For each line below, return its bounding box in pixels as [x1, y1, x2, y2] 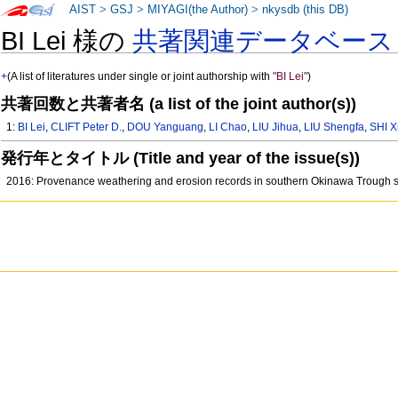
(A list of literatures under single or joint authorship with [7, 70, 274, 84]
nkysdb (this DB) [262, 4, 349, 16]
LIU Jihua [252, 121, 299, 134]
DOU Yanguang [127, 121, 204, 134]
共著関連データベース [132, 26, 394, 55]
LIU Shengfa [304, 121, 365, 134]
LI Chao [209, 121, 248, 134]
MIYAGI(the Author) [147, 4, 249, 16]
